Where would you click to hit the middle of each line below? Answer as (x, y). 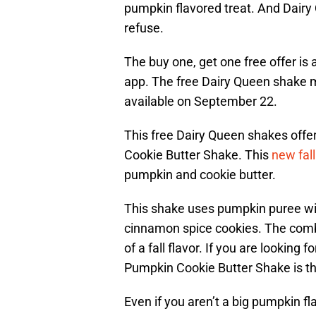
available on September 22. (201, 102)
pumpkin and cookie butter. (200, 175)
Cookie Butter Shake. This (198, 155)
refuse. (144, 28)
